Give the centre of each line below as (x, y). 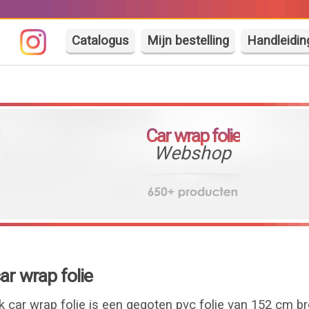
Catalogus (101, 41)
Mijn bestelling (188, 41)
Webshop (193, 153)
